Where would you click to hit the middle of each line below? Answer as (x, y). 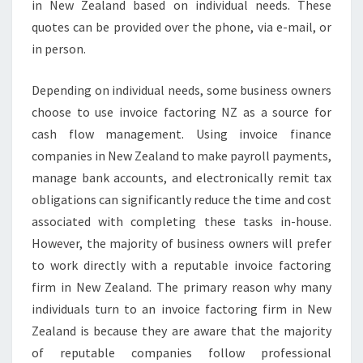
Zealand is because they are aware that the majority (181, 331)
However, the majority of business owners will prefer (181, 243)
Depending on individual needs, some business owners (181, 90)
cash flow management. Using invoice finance (181, 134)
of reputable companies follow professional (181, 352)
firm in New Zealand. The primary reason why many (181, 287)
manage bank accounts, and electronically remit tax (181, 177)
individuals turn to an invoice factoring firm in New (181, 309)
